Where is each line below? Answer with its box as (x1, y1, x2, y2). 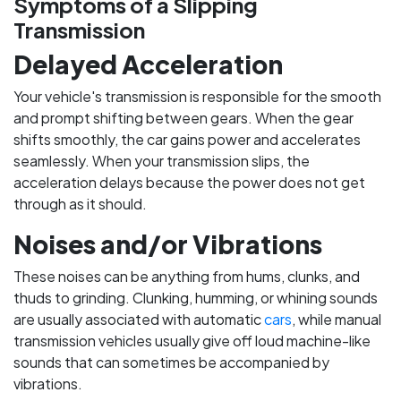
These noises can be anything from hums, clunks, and (13, 267, 360, 286)
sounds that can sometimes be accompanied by (13, 353, 329, 371)
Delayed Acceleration (13, 48, 283, 80)
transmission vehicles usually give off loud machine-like (13, 331, 371, 350)
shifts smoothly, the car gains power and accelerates (13, 130, 361, 149)
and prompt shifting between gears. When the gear (13, 108, 354, 127)
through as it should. (13, 194, 147, 213)
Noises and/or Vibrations (13, 228, 322, 260)
